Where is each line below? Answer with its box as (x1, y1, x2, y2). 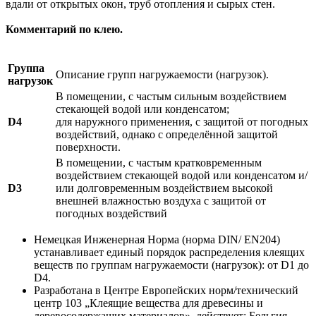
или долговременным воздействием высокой (56, 181, 273, 194)
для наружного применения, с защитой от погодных (56, 115, 308, 128)
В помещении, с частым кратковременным (56, 156, 262, 169)
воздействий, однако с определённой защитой (56, 128, 278, 140)
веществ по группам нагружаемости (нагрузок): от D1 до (34, 258, 309, 271)
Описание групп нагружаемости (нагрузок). (56, 68, 269, 80)
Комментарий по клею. (6, 23, 126, 35)
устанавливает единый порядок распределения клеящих (34, 245, 305, 258)
